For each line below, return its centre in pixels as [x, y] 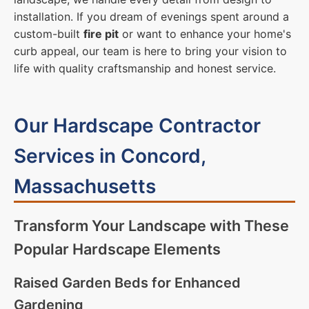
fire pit [101, 33]
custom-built [49, 33]
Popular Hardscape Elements [117, 249]
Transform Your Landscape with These [151, 226]
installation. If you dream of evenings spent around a [151, 16]
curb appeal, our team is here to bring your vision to [150, 51]
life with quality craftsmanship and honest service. [145, 68]
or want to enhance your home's [205, 33]
